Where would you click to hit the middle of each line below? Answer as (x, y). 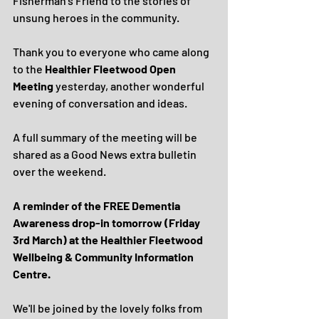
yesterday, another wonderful (130, 86)
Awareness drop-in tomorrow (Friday (108, 223)
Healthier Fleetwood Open (111, 69)
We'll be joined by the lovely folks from (109, 308)
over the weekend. (59, 171)
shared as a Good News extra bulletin (106, 154)
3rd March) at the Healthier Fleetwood (109, 240)
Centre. (32, 274)
